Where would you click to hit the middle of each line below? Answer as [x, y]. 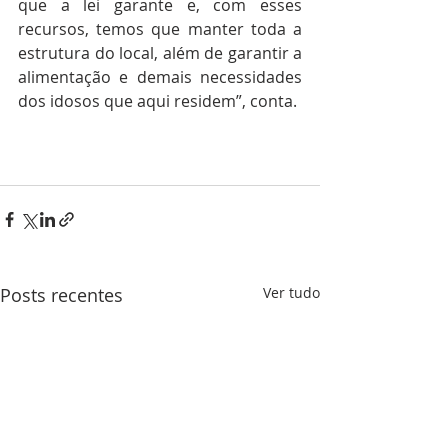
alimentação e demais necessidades [160, 77]
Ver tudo [291, 292]
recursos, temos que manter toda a [160, 29]
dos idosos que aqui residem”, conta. [157, 101]
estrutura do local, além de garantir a [160, 53]
